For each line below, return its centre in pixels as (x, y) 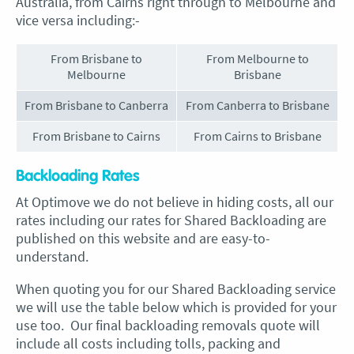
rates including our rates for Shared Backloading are (171, 220)
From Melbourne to (257, 58)
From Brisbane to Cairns (96, 136)
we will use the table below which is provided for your (176, 307)
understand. (52, 256)
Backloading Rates (78, 176)
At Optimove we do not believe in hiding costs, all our (175, 202)
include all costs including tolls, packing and (148, 343)
